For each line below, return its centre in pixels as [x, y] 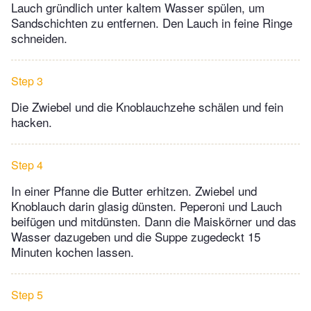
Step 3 [27, 81]
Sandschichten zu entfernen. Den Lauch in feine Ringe [152, 22]
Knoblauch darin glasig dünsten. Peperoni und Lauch [146, 205]
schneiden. [39, 37]
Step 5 [27, 294]
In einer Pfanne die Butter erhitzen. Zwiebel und [134, 190]
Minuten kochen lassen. [73, 251]
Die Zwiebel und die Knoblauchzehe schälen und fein [147, 106]
